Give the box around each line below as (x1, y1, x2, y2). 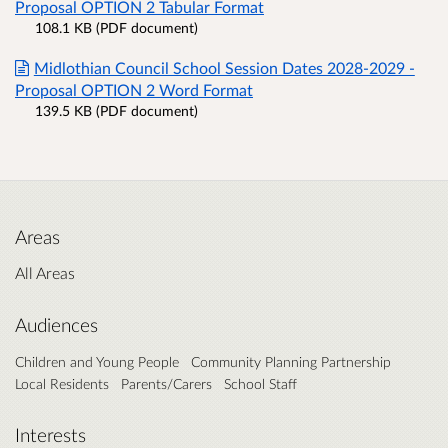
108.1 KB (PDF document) (35, 19, 198, 37)
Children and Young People (15, 353, 179, 371)
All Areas (15, 263, 75, 283)
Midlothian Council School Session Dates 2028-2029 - (33, 58, 415, 78)
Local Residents (15, 375, 109, 393)
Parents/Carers (121, 375, 212, 393)
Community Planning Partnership (191, 353, 391, 371)
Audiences (15, 314, 98, 337)
